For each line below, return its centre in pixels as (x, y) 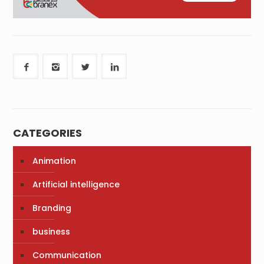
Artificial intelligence (76, 185)
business (52, 232)
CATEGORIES (48, 133)
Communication (67, 255)
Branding (52, 208)
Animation (55, 161)
